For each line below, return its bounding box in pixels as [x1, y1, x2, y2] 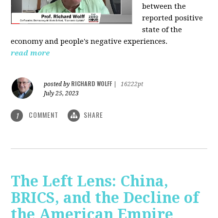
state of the [142, 25, 182, 34]
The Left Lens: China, [11, 173, 169, 190]
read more [11, 48, 50, 57]
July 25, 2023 [44, 90, 79, 97]
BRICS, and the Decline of [11, 189, 200, 207]
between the [142, 1, 186, 11]
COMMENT [27, 109, 61, 120]
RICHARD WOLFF [71, 79, 112, 88]
